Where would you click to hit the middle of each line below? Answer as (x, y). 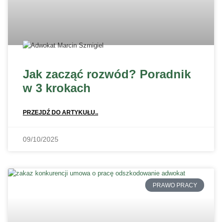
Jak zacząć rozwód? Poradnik (107, 74)
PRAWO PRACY (175, 185)
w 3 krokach (57, 88)
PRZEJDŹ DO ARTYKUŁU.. (60, 113)
